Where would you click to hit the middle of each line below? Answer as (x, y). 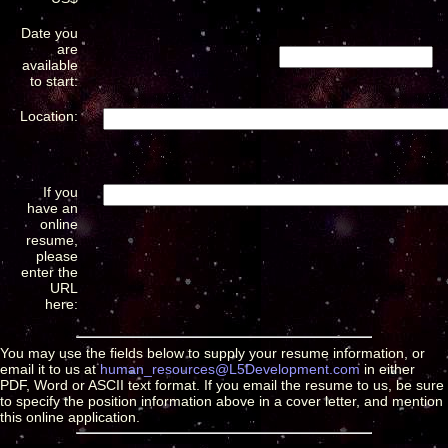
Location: (49, 115)
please (57, 255)
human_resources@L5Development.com (230, 368)
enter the (49, 271)
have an (52, 207)
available (50, 64)
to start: (54, 80)
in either (387, 368)
